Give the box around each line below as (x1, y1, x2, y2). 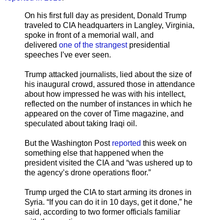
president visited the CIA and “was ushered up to (25, 158, 192, 167)
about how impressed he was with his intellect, (25, 89, 186, 98)
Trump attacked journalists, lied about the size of (25, 70, 192, 79)
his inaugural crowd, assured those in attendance (25, 80, 195, 88)
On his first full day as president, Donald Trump (25, 11, 187, 20)
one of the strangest (59, 40, 127, 49)
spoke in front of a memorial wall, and (25, 30, 154, 39)
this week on (141, 138, 187, 147)
